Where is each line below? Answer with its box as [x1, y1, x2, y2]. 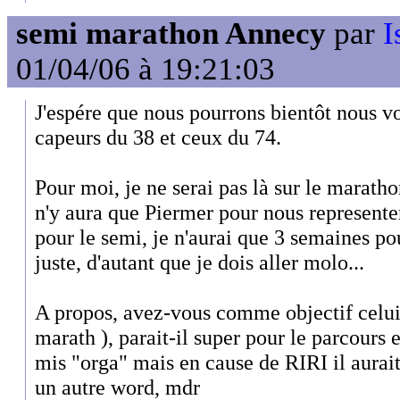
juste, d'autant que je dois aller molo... [35, 249, 364, 274]
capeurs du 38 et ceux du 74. [35, 124, 281, 149]
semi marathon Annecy [16, 15, 326, 51]
